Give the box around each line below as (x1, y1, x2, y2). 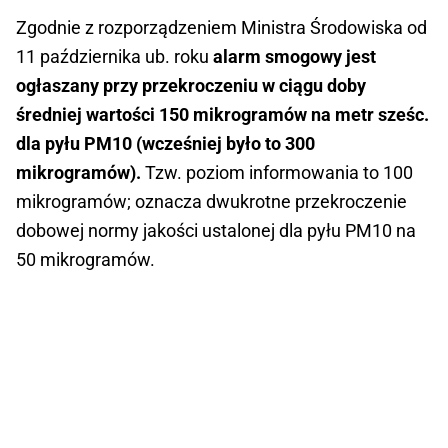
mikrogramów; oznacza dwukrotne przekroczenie (16, 191, 407, 213)
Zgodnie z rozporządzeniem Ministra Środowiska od (16, 17, 427, 39)
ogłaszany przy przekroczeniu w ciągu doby (16, 75, 366, 97)
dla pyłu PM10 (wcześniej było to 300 (16, 133, 315, 155)
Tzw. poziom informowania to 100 (141, 162, 413, 184)
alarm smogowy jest (209, 46, 376, 68)
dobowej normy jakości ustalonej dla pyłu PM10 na (16, 220, 416, 242)
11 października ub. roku (16, 46, 209, 68)
